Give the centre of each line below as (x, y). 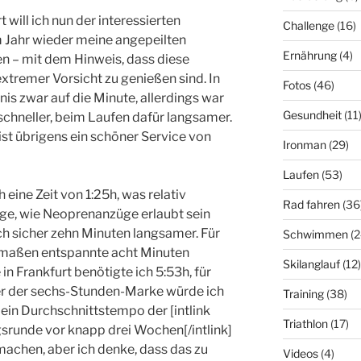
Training (303, 294)
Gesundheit (312, 115)
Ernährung (309, 56)
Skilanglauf (311, 264)
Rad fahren (311, 205)
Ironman (304, 145)
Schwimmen (315, 234)
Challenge (308, 26)
